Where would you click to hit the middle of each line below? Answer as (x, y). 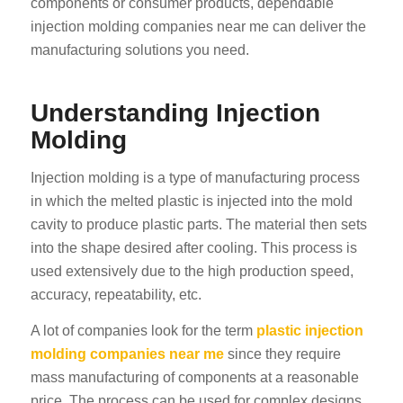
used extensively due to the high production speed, (192, 272)
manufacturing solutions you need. (139, 50)
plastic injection (309, 330)
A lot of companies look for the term (143, 330)
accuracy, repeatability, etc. (116, 295)
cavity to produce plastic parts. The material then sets (198, 225)
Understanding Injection (175, 113)
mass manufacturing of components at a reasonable (194, 377)
